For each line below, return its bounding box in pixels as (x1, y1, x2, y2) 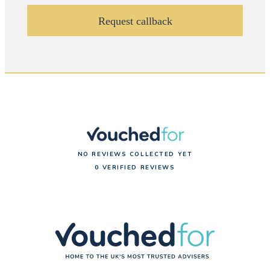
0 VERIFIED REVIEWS (95, 163, 175, 172)
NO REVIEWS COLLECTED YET (77, 149, 193, 159)
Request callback (98, 15, 172, 28)
